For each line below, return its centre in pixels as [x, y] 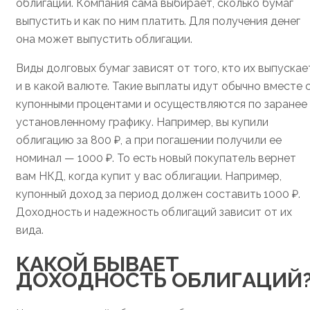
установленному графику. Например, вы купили [142, 122]
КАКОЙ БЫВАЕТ [98, 264]
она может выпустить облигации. [104, 39]
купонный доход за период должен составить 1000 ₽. [158, 194]
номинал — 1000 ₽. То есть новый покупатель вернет [156, 158]
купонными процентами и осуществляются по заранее [162, 104]
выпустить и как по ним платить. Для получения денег [158, 21]
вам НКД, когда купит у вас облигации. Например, [149, 176]
